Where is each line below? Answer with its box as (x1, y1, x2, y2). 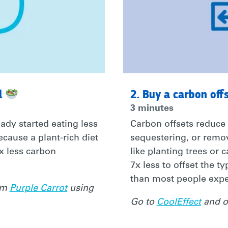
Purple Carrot (9, 184, 67, 194)
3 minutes (130, 104, 174, 114)
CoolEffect (156, 198, 201, 208)
